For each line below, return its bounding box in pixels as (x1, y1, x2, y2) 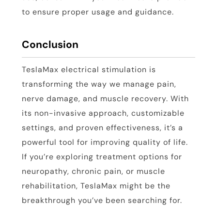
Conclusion (21, 38, 78, 52)
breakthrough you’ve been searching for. (21, 195, 182, 206)
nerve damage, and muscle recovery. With (21, 93, 189, 104)
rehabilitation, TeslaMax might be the (21, 181, 170, 191)
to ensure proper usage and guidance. (21, 7, 174, 17)
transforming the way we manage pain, (21, 79, 176, 90)
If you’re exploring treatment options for (21, 152, 182, 162)
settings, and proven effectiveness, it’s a (21, 123, 183, 133)
